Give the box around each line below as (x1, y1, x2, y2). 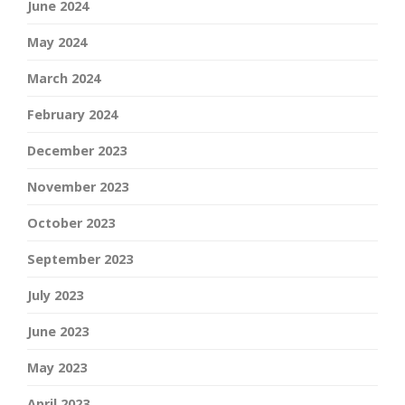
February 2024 (27, 106, 118, 124)
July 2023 (27, 287, 83, 305)
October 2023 (27, 214, 115, 232)
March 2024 (27, 70, 100, 88)
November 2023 (27, 178, 128, 196)
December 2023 (27, 142, 127, 160)
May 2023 (27, 359, 87, 377)
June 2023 (27, 323, 89, 341)
